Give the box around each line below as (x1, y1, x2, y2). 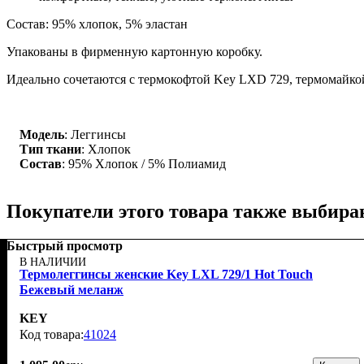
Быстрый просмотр (6, 238, 123, 253)
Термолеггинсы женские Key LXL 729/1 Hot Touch (19, 266, 313, 281)
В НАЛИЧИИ (19, 255, 86, 268)
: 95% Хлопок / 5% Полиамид (62, 156, 226, 171)
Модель (19, 127, 64, 141)
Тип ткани (19, 141, 81, 156)
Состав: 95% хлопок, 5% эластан (6, 16, 188, 31)
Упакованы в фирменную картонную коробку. (6, 44, 266, 58)
